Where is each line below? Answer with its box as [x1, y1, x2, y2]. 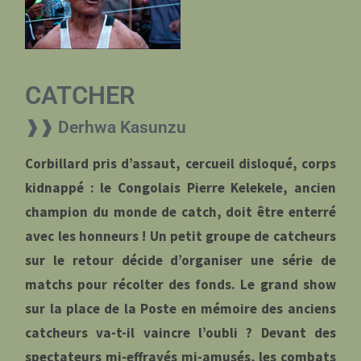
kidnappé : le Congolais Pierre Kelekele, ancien [25, 179, 336, 197]
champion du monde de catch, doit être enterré [25, 203, 336, 222]
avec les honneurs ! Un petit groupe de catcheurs [25, 227, 336, 246]
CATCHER [25, 81, 136, 110]
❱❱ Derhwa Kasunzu [25, 116, 187, 137]
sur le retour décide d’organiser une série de [25, 251, 336, 270]
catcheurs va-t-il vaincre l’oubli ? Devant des [25, 324, 336, 342]
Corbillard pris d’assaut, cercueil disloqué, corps [25, 155, 336, 173]
